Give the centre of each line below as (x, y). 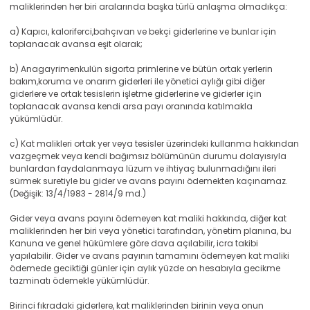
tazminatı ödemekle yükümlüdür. (80, 281)
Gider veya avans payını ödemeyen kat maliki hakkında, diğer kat (148, 218)
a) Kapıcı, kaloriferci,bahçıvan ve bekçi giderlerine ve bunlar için (143, 31)
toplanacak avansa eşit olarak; (76, 44)
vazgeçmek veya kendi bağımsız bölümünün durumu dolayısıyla (148, 156)
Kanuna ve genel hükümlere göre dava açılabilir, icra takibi (134, 243)
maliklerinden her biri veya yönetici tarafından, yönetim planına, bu (151, 231)
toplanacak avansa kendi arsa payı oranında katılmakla (131, 106)
